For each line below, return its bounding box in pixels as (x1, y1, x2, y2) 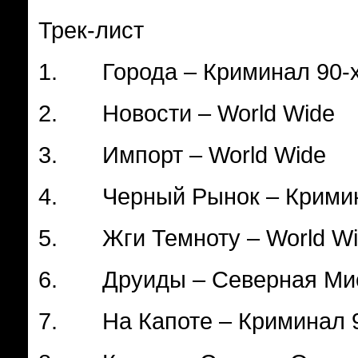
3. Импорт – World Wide (38, 141, 339, 168)
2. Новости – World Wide (38, 100, 335, 126)
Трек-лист (38, 17, 144, 43)
